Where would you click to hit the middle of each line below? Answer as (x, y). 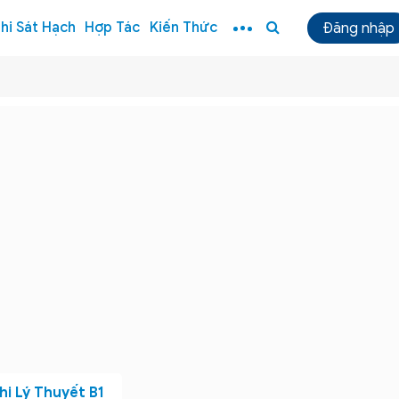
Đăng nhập (358, 28)
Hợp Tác (113, 28)
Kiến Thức (184, 28)
